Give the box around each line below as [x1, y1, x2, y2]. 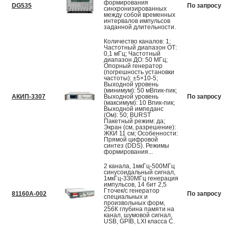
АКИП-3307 [12, 93, 45, 101]
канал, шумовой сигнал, [104, 212, 172, 219]
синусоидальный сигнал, [104, 169, 175, 176]
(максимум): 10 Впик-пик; [104, 99, 175, 107]
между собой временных [104, 11, 175, 19]
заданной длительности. [104, 24, 176, 31]
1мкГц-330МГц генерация [104, 175, 178, 182]
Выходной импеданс [104, 105, 164, 113]
